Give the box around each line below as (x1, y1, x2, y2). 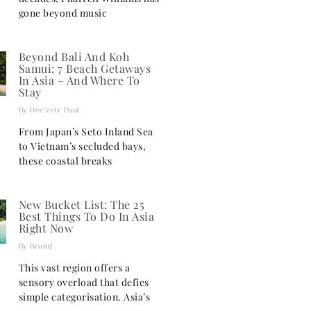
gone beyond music (18, 6, 108, 19)
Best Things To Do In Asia (18, 208, 155, 224)
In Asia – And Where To (18, 72, 140, 87)
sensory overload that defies (18, 275, 149, 289)
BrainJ (27, 240, 53, 251)
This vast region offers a (18, 260, 131, 274)
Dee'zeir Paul (27, 104, 80, 115)
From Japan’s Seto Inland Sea (18, 124, 153, 138)
